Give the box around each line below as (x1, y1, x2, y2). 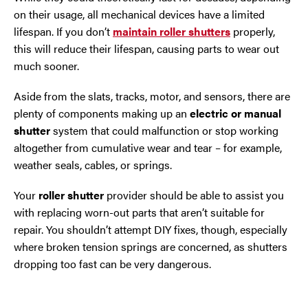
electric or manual (190, 104, 281, 121)
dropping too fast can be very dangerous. (14, 256, 211, 272)
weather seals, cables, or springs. (14, 156, 172, 173)
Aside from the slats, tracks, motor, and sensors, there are (14, 87, 290, 104)
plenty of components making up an (14, 104, 190, 121)
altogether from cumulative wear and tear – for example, (14, 139, 282, 155)
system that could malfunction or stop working (50, 122, 278, 138)
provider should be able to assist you (104, 187, 284, 203)
